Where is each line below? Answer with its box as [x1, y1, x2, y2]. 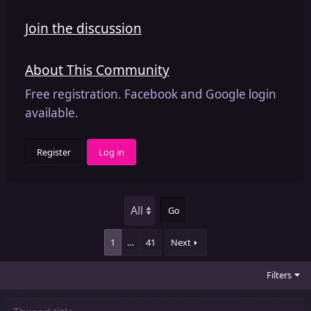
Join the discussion [25, 18, 142, 37]
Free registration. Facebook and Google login [25, 85, 276, 102]
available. [25, 104, 78, 121]
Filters [267, 268, 292, 281]
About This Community [25, 60, 169, 79]
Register [37, 145, 71, 158]
